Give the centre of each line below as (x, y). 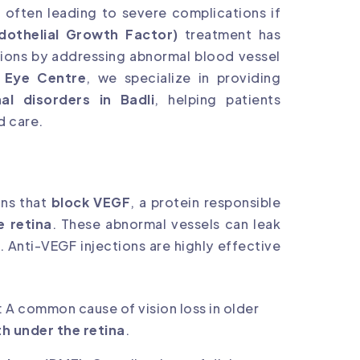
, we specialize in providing (184, 77)
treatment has (229, 34)
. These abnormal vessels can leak (166, 224)
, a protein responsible (205, 202)
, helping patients (218, 99)
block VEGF (91, 202)
